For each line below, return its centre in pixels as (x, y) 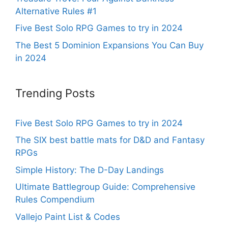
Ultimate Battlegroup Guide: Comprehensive (105, 187)
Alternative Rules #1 (56, 11)
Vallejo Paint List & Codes (68, 217)
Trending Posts (55, 93)
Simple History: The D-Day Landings (90, 170)
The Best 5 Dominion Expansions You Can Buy (109, 45)
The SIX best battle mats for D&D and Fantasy (110, 140)
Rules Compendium (55, 200)
